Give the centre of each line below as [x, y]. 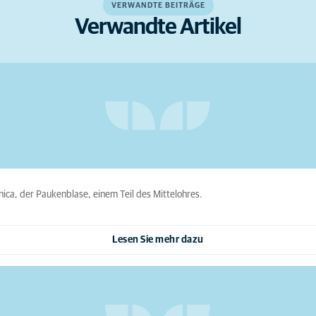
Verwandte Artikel [158, 28]
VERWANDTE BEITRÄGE [158, 6]
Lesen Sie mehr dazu [158, 240]
